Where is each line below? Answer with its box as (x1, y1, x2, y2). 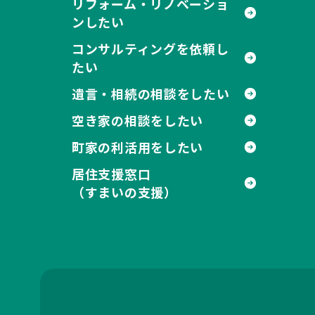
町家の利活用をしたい (72, 138, 204, 156)
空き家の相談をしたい (72, 111, 204, 129)
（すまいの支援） (72, 183, 177, 201)
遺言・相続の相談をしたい (72, 84, 230, 103)
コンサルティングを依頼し (72, 39, 229, 58)
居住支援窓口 (72, 165, 151, 183)
